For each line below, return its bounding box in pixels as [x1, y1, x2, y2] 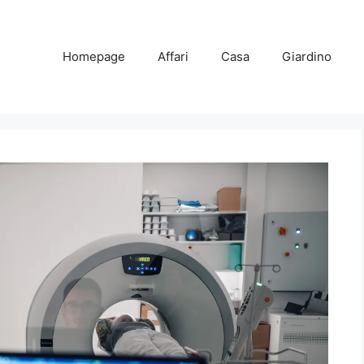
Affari [158, 49, 188, 64]
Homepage [63, 49, 125, 64]
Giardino [282, 49, 331, 64]
